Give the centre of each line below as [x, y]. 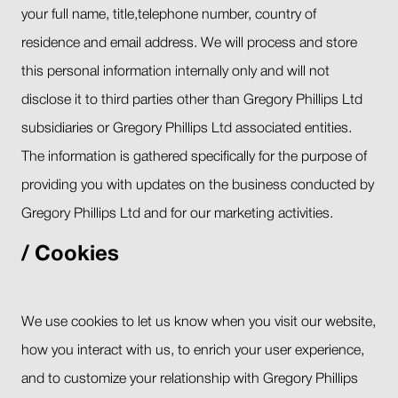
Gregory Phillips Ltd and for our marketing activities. [177, 214]
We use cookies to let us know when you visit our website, [199, 322]
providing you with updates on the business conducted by [198, 185]
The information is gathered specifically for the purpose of [194, 157]
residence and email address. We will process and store [189, 43]
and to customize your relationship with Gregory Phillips [190, 379]
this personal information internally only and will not [175, 72]
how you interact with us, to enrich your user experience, [193, 350]
